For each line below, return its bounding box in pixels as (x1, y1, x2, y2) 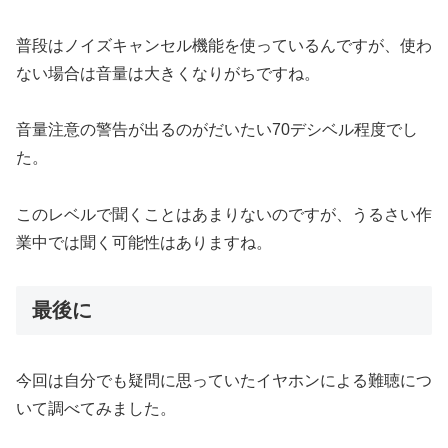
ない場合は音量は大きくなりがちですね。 (16, 64, 320, 82)
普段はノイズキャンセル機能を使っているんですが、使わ (16, 36, 432, 54)
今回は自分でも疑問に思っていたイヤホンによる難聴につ (16, 372, 432, 390)
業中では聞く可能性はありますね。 (16, 234, 272, 252)
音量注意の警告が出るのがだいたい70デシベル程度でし (16, 121, 418, 139)
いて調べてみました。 (16, 400, 176, 418)
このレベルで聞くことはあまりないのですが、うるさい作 (16, 206, 432, 224)
